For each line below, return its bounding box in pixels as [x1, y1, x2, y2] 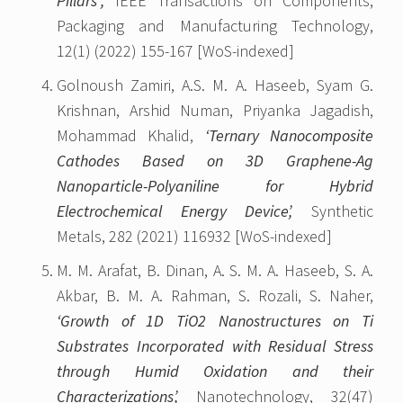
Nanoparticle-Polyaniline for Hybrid [57, 175, 373, 197]
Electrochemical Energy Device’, [57, 201, 293, 222]
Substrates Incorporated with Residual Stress [57, 336, 373, 357]
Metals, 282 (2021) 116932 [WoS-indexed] [57, 226, 332, 247]
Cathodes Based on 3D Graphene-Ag [57, 150, 373, 172]
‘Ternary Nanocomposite [204, 125, 374, 147]
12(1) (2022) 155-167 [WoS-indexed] [57, 40, 294, 62]
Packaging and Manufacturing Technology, [57, 15, 373, 37]
